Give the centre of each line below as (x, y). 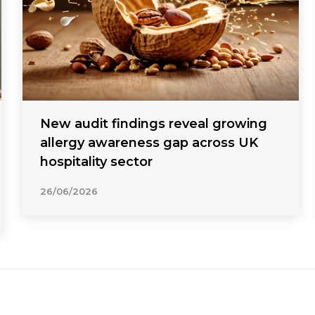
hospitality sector (97, 161)
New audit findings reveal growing (154, 123)
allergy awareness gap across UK (149, 142)
